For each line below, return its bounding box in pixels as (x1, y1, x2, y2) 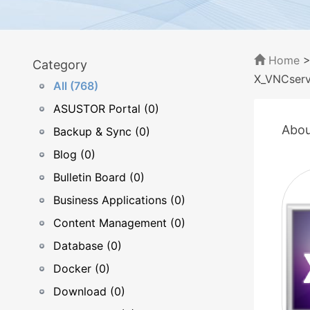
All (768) (53, 79, 98, 93)
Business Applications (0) (53, 193, 185, 207)
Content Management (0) (53, 216, 185, 230)
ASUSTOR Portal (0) (53, 102, 159, 116)
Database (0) (53, 239, 122, 253)
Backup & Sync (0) (53, 125, 150, 138)
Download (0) (53, 284, 125, 298)
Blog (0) (53, 147, 95, 161)
